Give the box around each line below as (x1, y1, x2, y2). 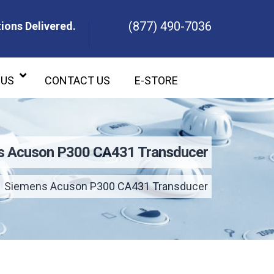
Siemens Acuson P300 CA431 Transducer (4, 180, 208, 193)
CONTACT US (45, 74, 110, 87)
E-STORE (135, 74, 178, 87)
